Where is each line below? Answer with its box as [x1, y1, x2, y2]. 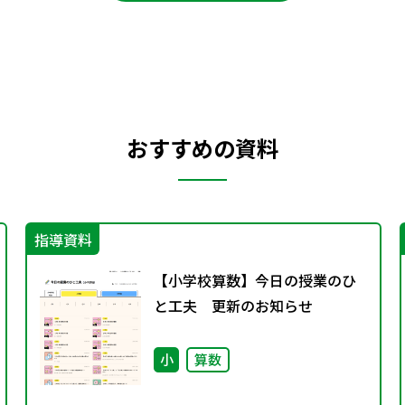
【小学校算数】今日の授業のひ [154, 268, 356, 291]
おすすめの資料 [127, 131, 278, 164]
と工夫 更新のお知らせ [154, 294, 313, 316]
